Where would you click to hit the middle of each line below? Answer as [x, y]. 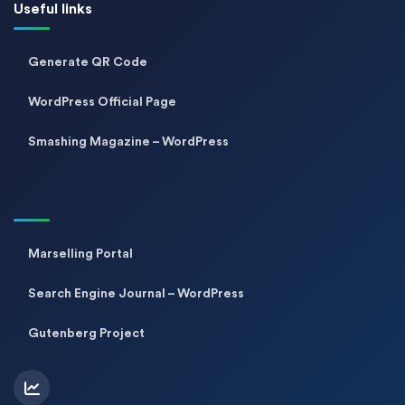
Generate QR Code [88, 62]
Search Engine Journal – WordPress [136, 294]
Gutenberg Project [86, 334]
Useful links [53, 9]
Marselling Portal [80, 254]
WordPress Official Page [102, 102]
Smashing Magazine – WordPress [128, 142]
